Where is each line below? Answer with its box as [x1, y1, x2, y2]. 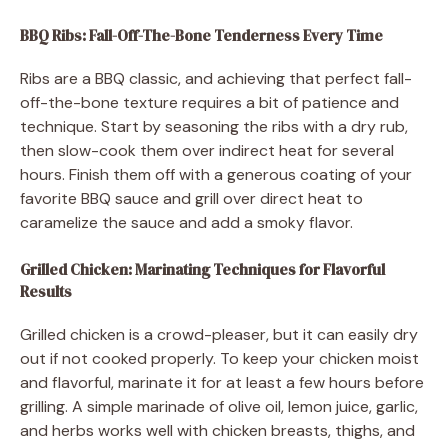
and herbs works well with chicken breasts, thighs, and [20, 419, 415, 441]
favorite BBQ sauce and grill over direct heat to [20, 187, 363, 209]
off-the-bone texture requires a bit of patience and [20, 91, 399, 113]
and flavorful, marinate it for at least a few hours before [20, 371, 424, 393]
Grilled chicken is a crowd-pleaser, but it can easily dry [20, 323, 418, 345]
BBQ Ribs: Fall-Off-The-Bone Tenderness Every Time [20, 24, 383, 46]
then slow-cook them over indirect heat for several [20, 139, 394, 161]
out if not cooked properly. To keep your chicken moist [20, 347, 419, 369]
